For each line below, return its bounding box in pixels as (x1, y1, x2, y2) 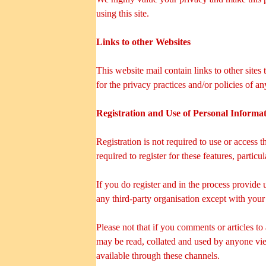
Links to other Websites (96, 36, 191, 47)
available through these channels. (96, 250, 220, 261)
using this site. (96, 8, 149, 18)
